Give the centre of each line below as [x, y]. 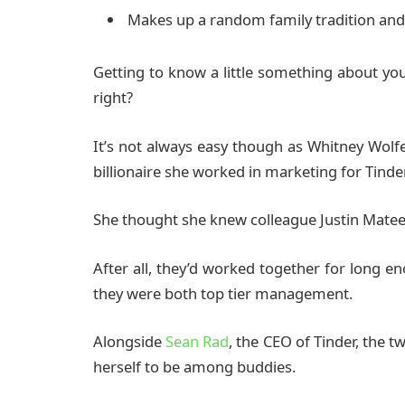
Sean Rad [198, 342]
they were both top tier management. [223, 293]
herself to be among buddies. [194, 367]
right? [113, 98]
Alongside [130, 342]
